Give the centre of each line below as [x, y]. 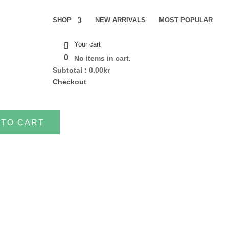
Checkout [70, 82]
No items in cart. [102, 58]
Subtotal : [71, 70]
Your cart [87, 44]
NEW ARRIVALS [120, 20]
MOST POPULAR [186, 20]
